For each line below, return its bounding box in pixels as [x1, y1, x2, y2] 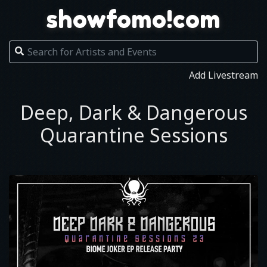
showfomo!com [46, 5, 221, 33]
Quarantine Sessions [39, 122, 228, 148]
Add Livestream [189, 69, 258, 82]
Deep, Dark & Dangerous [20, 100, 247, 125]
